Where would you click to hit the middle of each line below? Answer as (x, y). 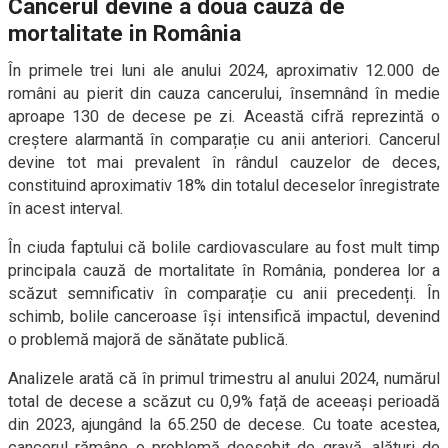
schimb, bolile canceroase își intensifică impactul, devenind (224, 317)
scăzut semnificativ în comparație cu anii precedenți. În (224, 294)
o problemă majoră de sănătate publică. (148, 340)
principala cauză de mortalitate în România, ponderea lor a (224, 271)
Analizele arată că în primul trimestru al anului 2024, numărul (224, 379)
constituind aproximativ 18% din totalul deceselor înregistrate (224, 186)
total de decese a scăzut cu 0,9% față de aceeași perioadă (224, 402)
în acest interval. (66, 209)
